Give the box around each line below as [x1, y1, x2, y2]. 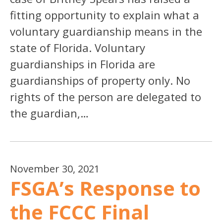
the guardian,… [10, 105, 89, 120]
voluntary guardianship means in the [10, 23, 202, 39]
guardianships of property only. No [10, 72, 190, 88]
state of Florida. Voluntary [10, 40, 145, 55]
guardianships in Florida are [10, 56, 155, 71]
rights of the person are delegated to [10, 89, 201, 104]
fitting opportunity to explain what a [10, 7, 199, 22]
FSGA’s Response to [10, 174, 201, 202]
